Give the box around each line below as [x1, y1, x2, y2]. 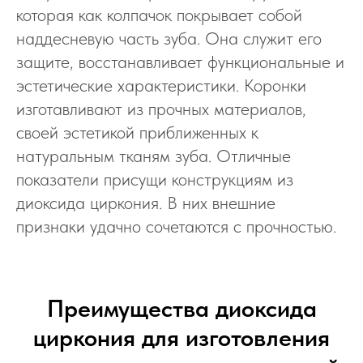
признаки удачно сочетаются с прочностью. [16, 216, 336, 237]
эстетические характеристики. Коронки [16, 75, 306, 96]
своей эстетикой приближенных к [16, 122, 258, 143]
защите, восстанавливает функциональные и [16, 51, 344, 72]
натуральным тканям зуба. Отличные [16, 145, 291, 166]
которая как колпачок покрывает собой [16, 4, 302, 25]
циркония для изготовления [33, 322, 330, 352]
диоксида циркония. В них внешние [16, 192, 275, 213]
